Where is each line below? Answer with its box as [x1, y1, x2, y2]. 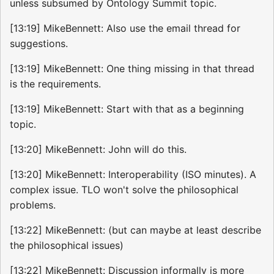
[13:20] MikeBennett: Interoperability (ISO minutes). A [10, 168, 256, 180]
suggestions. [10, 37, 68, 50]
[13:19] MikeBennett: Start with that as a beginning [10, 102, 244, 115]
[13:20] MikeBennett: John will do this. [10, 143, 187, 155]
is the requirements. [10, 77, 101, 90]
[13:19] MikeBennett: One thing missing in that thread [10, 62, 254, 75]
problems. [10, 198, 56, 211]
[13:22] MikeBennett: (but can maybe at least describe [10, 223, 261, 236]
